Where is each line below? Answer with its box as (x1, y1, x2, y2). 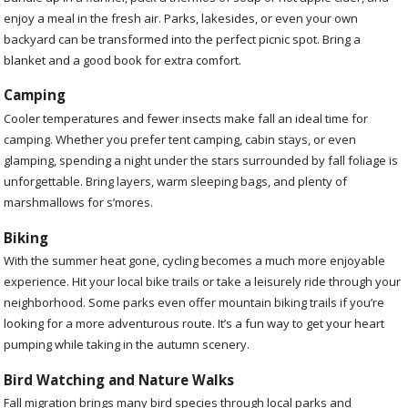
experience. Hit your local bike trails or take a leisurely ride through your (4, 273, 402, 291)
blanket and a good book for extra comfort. (4, 51, 242, 68)
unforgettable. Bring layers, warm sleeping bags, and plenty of (4, 173, 348, 190)
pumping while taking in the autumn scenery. (4, 336, 250, 353)
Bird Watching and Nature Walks (4, 370, 235, 389)
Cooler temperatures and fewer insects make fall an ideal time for (4, 110, 369, 127)
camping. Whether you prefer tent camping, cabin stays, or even (4, 131, 357, 148)
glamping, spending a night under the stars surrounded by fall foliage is (4, 152, 399, 169)
